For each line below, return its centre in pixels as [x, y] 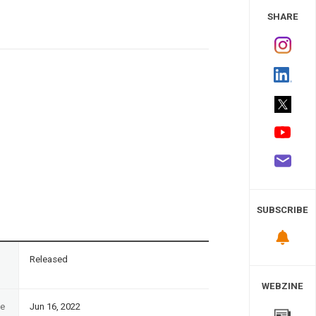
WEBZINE [282, 286]
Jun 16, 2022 [55, 306]
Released [49, 259]
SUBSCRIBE [282, 210]
